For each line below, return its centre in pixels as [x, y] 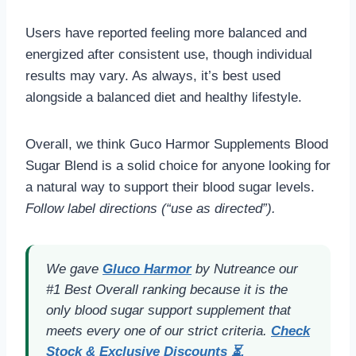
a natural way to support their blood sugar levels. [170, 188]
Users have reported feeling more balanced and [166, 33]
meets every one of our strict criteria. [159, 331]
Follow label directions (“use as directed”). [151, 209]
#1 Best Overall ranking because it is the [167, 290]
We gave [74, 269]
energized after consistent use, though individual [169, 55]
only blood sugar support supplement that [168, 311]
